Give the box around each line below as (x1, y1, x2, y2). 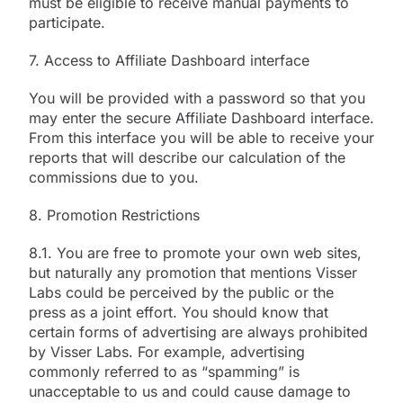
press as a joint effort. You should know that (29, 302, 328, 321)
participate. (29, 13, 105, 31)
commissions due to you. (29, 167, 199, 186)
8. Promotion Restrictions (29, 205, 200, 224)
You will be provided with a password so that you (29, 88, 365, 107)
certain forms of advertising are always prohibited (29, 322, 368, 341)
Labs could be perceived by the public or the (29, 282, 334, 301)
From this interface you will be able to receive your (29, 128, 374, 147)
